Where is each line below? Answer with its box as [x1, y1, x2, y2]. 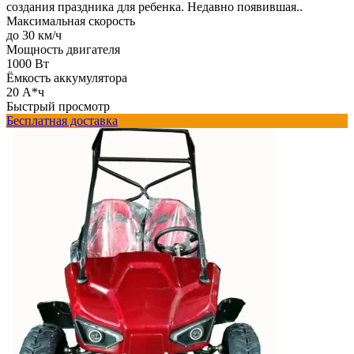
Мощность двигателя [6, 42, 120, 56]
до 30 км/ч [6, 28, 62, 42]
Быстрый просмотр [6, 99, 110, 113]
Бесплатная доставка [6, 113, 118, 127]
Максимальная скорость [6, 13, 135, 28]
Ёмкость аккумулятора [6, 70, 127, 85]
